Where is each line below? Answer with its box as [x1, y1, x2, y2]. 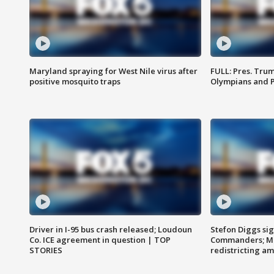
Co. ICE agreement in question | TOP [29, 234, 171, 246]
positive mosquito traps [29, 76, 120, 87]
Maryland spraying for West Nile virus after [29, 65, 198, 77]
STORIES [29, 245, 62, 256]
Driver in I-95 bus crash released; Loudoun [29, 224, 192, 235]
